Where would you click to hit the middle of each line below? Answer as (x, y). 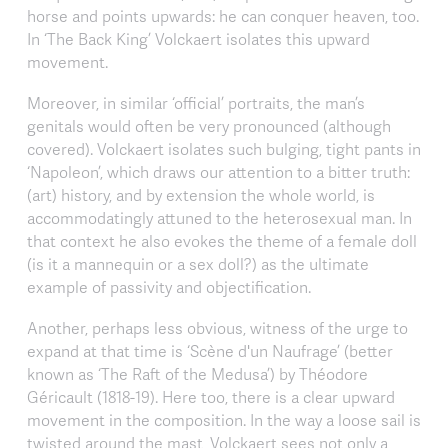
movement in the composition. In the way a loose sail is (224, 419)
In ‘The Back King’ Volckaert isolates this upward (198, 38)
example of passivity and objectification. (169, 286)
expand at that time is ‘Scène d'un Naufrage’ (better (210, 350)
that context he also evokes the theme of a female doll (222, 240)
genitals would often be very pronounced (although (209, 125)
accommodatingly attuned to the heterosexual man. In (219, 217)
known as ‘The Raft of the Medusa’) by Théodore (197, 373)
